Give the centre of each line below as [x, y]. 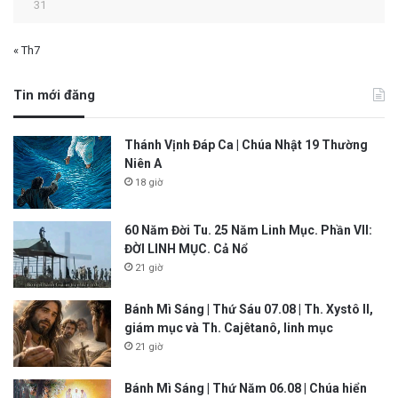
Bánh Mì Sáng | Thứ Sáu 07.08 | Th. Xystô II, [249, 310]
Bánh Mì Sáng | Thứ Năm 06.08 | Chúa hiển [246, 389]
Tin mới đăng [54, 95]
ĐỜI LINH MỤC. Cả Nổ [186, 249]
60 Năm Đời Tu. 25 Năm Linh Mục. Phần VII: [248, 231]
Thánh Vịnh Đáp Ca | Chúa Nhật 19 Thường [246, 144]
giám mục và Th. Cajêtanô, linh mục [229, 328]
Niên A [143, 163]
